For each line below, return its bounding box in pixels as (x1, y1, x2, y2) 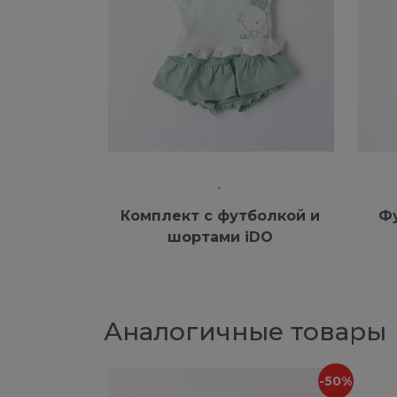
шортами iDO (167, 228, 273, 245)
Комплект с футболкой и (120, 206, 320, 224)
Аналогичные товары (104, 315, 386, 346)
